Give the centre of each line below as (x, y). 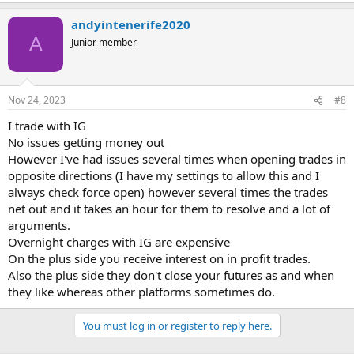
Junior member (104, 42)
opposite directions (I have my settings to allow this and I (164, 175)
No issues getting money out (86, 142)
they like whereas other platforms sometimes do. (141, 292)
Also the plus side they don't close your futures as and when (171, 275)
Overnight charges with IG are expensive (119, 242)
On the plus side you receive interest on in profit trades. (159, 258)
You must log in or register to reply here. (177, 326)
